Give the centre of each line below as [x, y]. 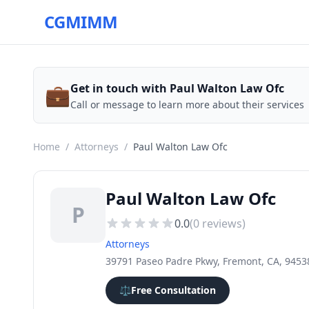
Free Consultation [173, 290]
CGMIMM [81, 22]
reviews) [222, 223]
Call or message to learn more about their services [187, 104]
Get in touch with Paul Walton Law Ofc [177, 88]
